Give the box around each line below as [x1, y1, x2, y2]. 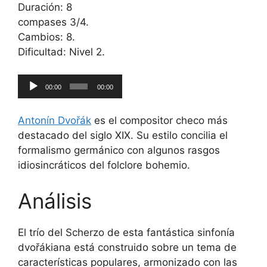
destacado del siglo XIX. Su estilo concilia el [18, 129, 228, 141]
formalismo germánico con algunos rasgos [18, 144, 220, 156]
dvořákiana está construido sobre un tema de [18, 241, 237, 253]
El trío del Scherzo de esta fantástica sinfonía [18, 226, 235, 238]
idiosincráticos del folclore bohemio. [18, 159, 190, 171]
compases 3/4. [18, 15, 89, 28]
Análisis [18, 188, 92, 213]
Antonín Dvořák [18, 114, 91, 126]
